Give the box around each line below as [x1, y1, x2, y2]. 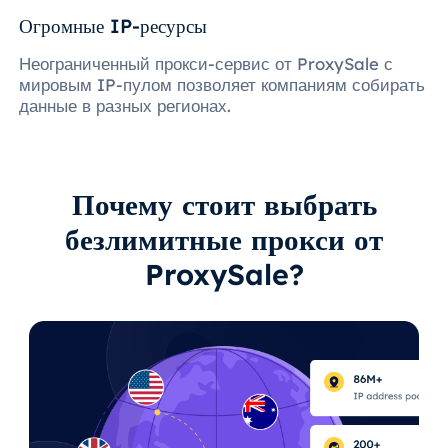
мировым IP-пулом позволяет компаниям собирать [19, 73, 426, 95]
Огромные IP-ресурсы [19, 14, 208, 39]
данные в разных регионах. [19, 94, 232, 116]
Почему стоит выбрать [71, 186, 377, 223]
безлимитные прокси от [65, 221, 383, 258]
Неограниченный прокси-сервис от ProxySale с [19, 52, 394, 74]
